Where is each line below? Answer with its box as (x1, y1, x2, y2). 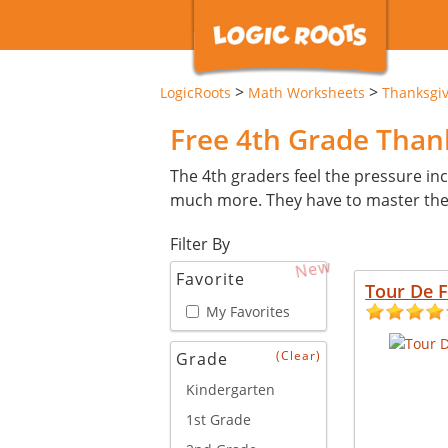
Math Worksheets (248, 83, 365, 102)
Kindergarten (186, 379, 275, 399)
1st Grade (186, 409, 251, 429)
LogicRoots (160, 83, 231, 102)
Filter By (170, 233, 230, 255)
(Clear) (276, 346, 322, 364)
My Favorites (206, 301, 290, 321)
